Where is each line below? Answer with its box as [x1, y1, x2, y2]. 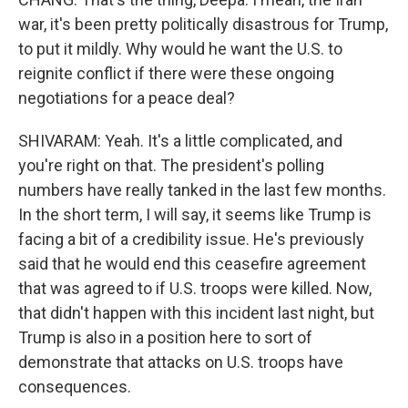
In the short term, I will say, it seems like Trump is [18, 205, 372, 224]
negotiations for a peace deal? [18, 88, 235, 107]
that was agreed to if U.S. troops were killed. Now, [18, 279, 372, 298]
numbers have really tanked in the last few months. [18, 180, 386, 199]
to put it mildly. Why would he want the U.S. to [18, 39, 342, 58]
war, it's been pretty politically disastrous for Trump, [18, 15, 388, 34]
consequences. [18, 377, 131, 396]
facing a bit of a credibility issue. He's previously [18, 229, 364, 249]
